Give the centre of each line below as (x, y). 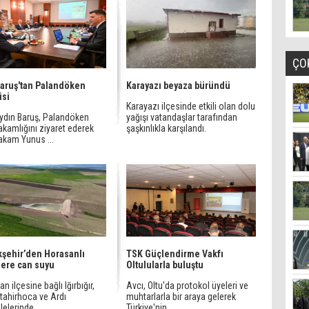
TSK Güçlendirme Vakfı (175, 254)
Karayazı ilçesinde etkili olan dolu (191, 106)
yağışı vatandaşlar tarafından (182, 117)
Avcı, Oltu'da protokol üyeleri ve (187, 286)
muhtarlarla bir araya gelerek (181, 297)
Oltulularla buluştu (165, 265)
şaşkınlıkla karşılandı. (166, 128)
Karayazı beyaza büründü (178, 86)
